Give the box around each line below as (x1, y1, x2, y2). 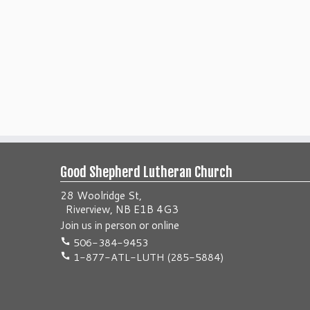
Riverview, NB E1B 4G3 (60, 202, 179, 217)
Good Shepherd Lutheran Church (60, 163, 232, 181)
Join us (60, 218, 95, 232)
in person (95, 218, 136, 232)
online (152, 218, 179, 232)
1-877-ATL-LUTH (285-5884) (71, 250, 224, 264)
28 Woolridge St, (60, 188, 142, 203)
